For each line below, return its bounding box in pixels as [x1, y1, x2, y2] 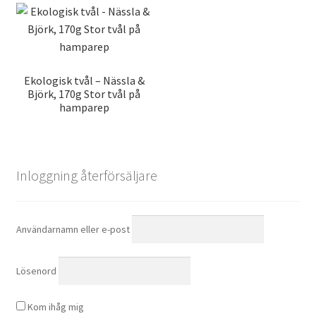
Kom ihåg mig [25, 300, 84, 313]
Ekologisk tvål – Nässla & [23, 73, 145, 88]
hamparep [59, 100, 109, 115]
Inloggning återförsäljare [16, 166, 157, 184]
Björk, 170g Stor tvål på [28, 87, 141, 102]
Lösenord [16, 265, 56, 278]
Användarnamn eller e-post [16, 222, 130, 236]
